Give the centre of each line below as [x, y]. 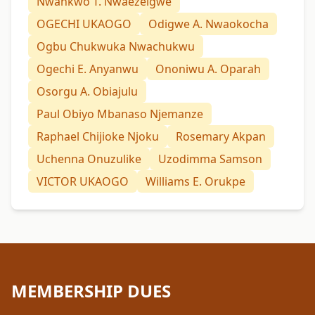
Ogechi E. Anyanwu [88, 69]
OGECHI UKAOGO [84, 24]
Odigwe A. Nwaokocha [208, 24]
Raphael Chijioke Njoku [98, 137]
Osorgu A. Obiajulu [87, 92]
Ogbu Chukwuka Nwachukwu [116, 47]
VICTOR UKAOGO [83, 182]
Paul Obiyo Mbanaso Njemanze [120, 114]
